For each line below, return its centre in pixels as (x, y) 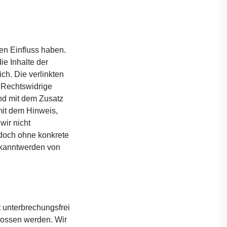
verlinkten (46, 74)
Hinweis (41, 111)
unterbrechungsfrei (36, 207)
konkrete (53, 135)
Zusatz (51, 99)
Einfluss (25, 50)
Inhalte (22, 62)
